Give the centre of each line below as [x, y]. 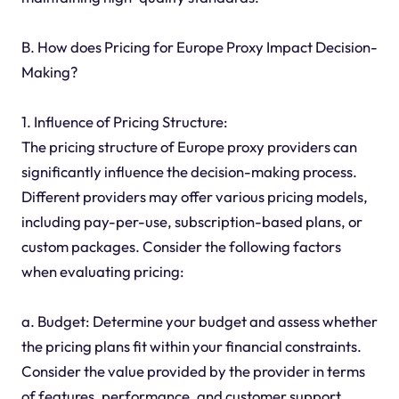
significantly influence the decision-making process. [189, 172]
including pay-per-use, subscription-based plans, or [191, 222]
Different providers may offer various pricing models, [194, 197]
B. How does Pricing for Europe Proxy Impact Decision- [199, 47]
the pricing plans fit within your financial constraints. [191, 346]
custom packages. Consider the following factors [181, 247]
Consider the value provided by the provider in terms [193, 371]
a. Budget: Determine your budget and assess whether [199, 322]
